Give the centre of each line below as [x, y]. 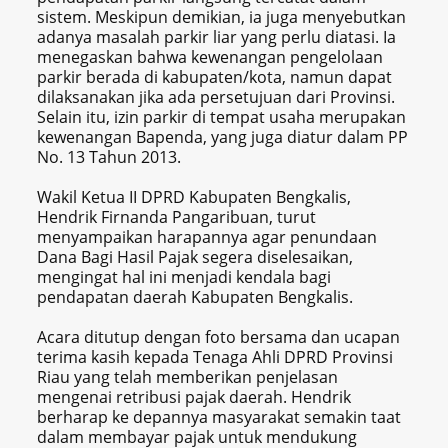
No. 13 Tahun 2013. [109, 157]
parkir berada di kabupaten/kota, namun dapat [215, 77]
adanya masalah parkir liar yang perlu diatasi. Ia [217, 37]
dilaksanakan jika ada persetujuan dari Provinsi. [216, 97]
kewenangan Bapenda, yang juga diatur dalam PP [223, 137]
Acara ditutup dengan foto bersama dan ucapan [219, 337]
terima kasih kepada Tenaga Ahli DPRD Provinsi [215, 357]
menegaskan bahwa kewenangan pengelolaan [210, 57]
